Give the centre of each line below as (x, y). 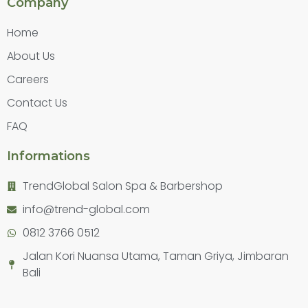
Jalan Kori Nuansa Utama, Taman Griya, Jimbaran (155, 256)
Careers (28, 80)
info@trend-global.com (86, 210)
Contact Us (37, 103)
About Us (31, 56)
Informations (48, 156)
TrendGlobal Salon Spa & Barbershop (122, 186)
